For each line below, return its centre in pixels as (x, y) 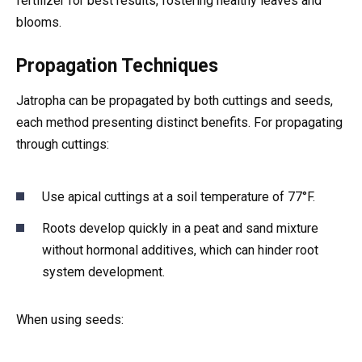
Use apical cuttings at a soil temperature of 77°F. (179, 197)
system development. (103, 271)
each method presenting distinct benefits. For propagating (179, 122)
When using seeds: (70, 319)
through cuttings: (63, 144)
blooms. (39, 22)
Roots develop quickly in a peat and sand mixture (180, 228)
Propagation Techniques (117, 65)
